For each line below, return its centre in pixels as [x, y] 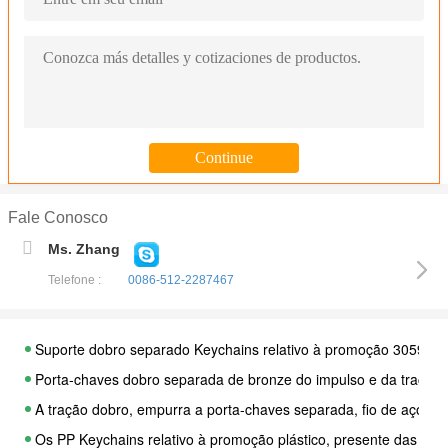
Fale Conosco [58, 217]
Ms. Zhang [84, 249]
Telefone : [74, 279]
